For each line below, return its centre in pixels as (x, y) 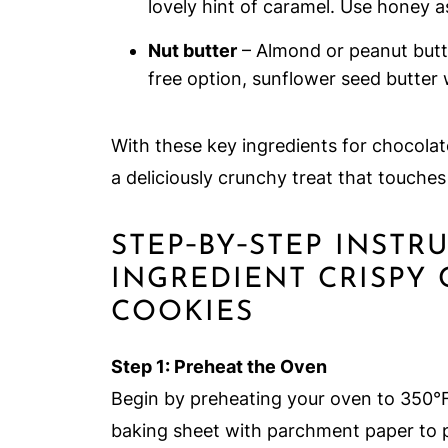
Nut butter (192, 50)
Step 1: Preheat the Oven (219, 366)
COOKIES (182, 313)
